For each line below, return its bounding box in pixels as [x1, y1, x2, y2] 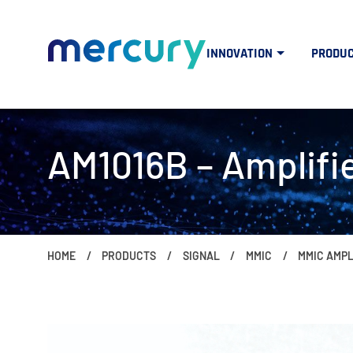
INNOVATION [206, 44, 273, 62]
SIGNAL [182, 248, 220, 262]
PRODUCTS [102, 248, 157, 262]
